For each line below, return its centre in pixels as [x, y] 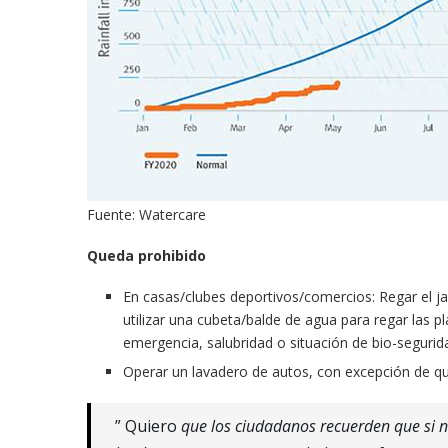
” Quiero [148, 425]
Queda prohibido [146, 255]
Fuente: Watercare [146, 214]
